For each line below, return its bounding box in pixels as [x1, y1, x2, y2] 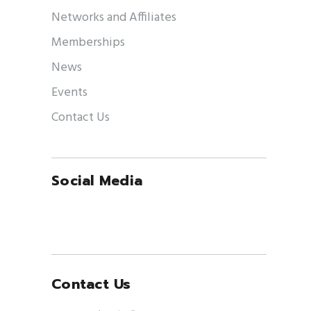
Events [51, 82, 87, 103]
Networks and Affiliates [51, 7, 176, 28]
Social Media [51, 170, 142, 192]
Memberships [51, 32, 125, 53]
